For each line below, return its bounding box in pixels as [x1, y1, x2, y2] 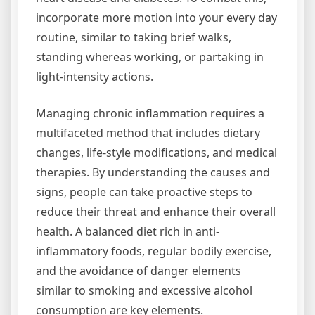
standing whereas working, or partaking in [36, 49, 264, 65]
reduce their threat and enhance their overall [36, 204, 276, 219]
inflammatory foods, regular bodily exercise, [36, 243, 271, 259]
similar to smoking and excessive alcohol [36, 283, 252, 298]
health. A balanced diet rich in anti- [36, 224, 219, 239]
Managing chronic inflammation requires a [36, 105, 264, 121]
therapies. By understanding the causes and [36, 165, 270, 180]
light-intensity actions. [36, 69, 153, 84]
